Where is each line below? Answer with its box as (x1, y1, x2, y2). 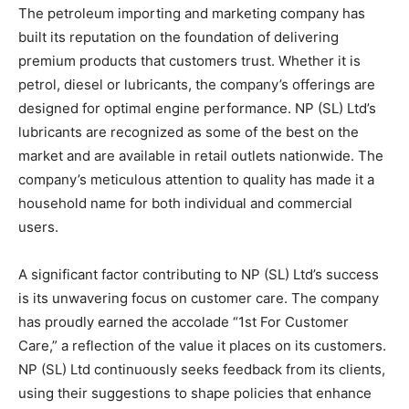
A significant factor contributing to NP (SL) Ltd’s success (18, 265, 379, 283)
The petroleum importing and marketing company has (18, 4, 365, 22)
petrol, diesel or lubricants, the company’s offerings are (18, 75, 375, 93)
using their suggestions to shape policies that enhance (18, 383, 372, 402)
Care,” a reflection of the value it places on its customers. (18, 336, 386, 354)
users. (18, 217, 58, 236)
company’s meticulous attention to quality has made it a (18, 170, 374, 188)
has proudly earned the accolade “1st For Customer (18, 312, 349, 330)
